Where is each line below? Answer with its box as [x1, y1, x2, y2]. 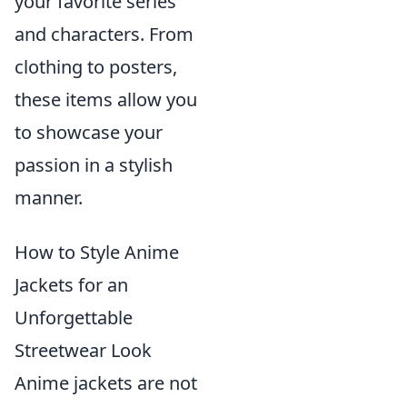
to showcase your [15, 120, 163, 144]
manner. [15, 185, 83, 210]
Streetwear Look [15, 338, 152, 362]
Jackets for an [15, 273, 128, 297]
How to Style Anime [15, 240, 179, 264]
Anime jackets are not [15, 371, 197, 395]
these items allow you [15, 87, 197, 112]
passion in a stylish [15, 153, 173, 177]
